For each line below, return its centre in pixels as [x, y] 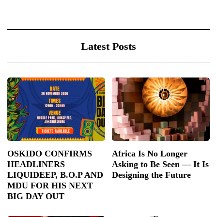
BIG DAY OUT [36, 196]
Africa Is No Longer [150, 154]
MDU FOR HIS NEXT [50, 186]
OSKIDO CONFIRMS [50, 154]
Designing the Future [151, 175]
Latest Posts [108, 46]
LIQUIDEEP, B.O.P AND [55, 175]
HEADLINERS [36, 164]
